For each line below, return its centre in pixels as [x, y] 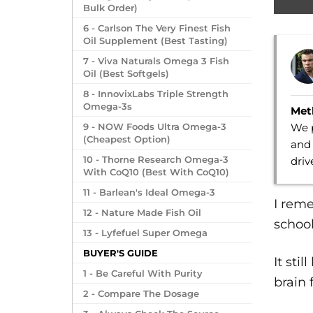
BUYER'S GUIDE [121, 253]
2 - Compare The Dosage [141, 293]
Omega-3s [108, 106]
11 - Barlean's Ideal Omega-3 [149, 192]
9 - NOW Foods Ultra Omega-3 [155, 126]
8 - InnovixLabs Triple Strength [156, 94]
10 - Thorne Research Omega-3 [156, 159]
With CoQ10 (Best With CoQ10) [156, 172]
